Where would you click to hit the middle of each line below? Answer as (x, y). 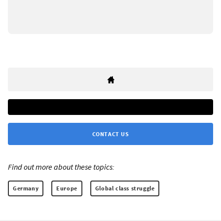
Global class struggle (125, 188)
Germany (26, 188)
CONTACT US (110, 134)
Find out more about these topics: (61, 167)
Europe (67, 188)
